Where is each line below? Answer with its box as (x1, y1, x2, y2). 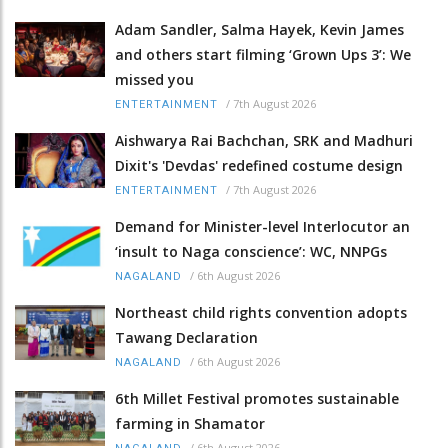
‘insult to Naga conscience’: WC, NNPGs (115, 241, 387, 261)
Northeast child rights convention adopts (115, 302, 407, 322)
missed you (115, 69, 194, 89)
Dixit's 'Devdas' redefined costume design (115, 155, 403, 175)
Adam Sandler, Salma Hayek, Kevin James (115, 19, 404, 39)
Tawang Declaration (115, 327, 258, 347)
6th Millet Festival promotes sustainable (115, 388, 399, 408)
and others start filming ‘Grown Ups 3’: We (115, 44, 411, 64)
